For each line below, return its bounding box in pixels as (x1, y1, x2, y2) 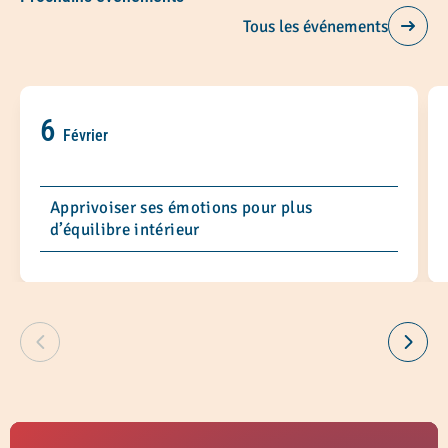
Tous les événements (243, 15, 388, 37)
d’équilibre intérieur (50, 219, 200, 241)
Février (63, 126, 108, 146)
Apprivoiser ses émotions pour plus (50, 197, 313, 219)
